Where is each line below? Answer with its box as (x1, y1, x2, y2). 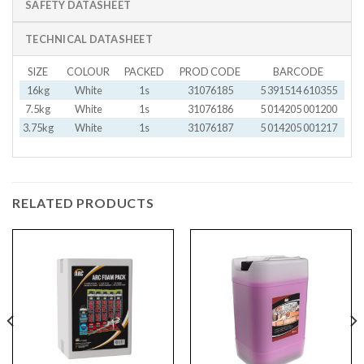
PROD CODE (180, 65, 240, 79)
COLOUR (67, 65, 110, 79)
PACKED (123, 65, 164, 79)
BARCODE (273, 65, 324, 79)
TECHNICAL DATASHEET (25, 32, 153, 46)
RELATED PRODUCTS (12, 195, 154, 211)
